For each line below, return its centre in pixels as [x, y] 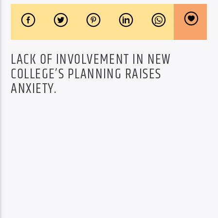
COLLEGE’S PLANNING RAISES [86, 74]
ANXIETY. [34, 89]
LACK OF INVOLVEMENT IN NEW [91, 60]
